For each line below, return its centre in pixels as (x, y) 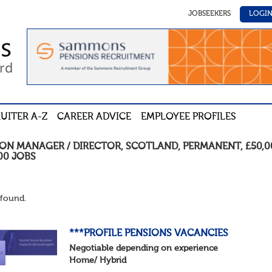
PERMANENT (212, 147)
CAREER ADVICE (94, 117)
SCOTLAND (152, 147)
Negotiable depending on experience (144, 249)
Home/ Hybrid (98, 261)
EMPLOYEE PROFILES (188, 117)
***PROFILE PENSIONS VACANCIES (149, 234)
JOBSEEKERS (209, 14)
